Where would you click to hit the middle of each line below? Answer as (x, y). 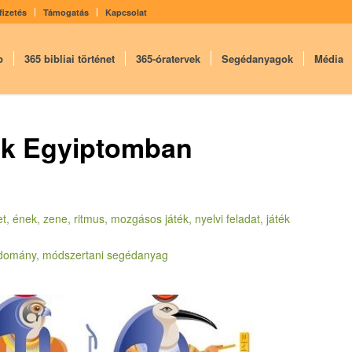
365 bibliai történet (69, 59)
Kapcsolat (126, 12)
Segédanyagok (257, 59)
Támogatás (66, 12)
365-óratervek (168, 59)
